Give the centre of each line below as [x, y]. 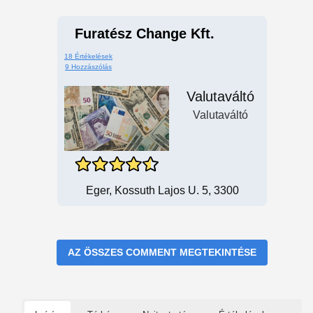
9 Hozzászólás [88, 67]
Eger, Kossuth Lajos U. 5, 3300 [162, 190]
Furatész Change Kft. [145, 34]
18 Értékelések [88, 56]
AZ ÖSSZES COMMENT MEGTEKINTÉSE [162, 252]
